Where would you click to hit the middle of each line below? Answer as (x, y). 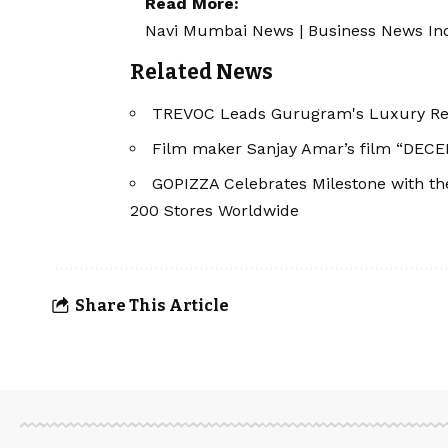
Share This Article (152, 305)
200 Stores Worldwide (214, 211)
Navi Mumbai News (219, 31)
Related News (201, 72)
